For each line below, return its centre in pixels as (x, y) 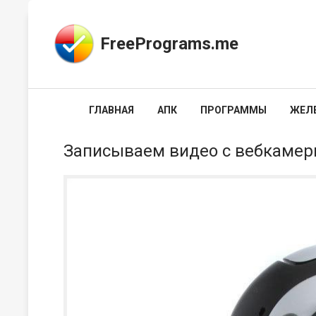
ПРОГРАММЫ (233, 110)
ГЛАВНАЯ (111, 110)
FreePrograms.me (169, 44)
